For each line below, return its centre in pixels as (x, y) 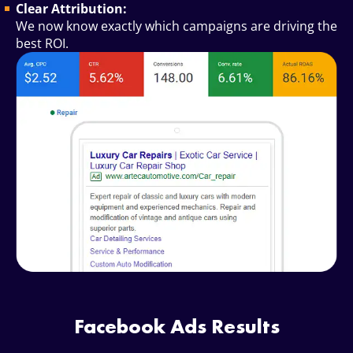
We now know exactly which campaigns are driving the (176, 26)
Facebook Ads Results (176, 327)
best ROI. (42, 44)
